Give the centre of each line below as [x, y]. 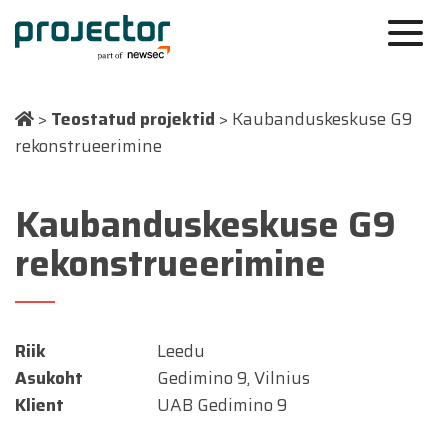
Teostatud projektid [133, 119]
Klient [39, 405]
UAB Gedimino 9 [221, 405]
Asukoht [49, 378]
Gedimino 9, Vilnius [233, 378]
